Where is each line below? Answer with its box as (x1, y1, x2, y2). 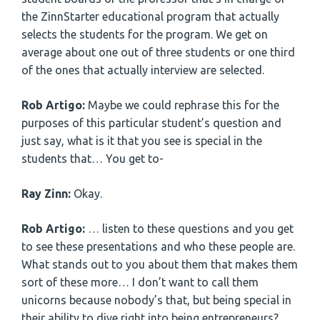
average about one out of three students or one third (21, 46, 295, 59)
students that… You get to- (21, 152, 164, 166)
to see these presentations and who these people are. (21, 240, 295, 254)
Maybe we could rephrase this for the (88, 99, 279, 112)
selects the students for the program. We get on (21, 28, 268, 41)
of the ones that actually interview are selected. (21, 64, 264, 77)
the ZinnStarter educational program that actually (21, 10, 279, 24)
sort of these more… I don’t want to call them (21, 276, 259, 289)
